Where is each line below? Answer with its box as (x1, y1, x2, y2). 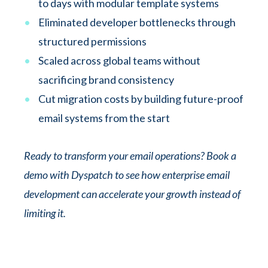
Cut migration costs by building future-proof (38, 92, 243, 105)
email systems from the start (38, 111, 170, 124)
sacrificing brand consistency (38, 73, 174, 86)
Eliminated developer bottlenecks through (38, 16, 236, 29)
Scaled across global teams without (38, 54, 200, 67)
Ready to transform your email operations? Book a (24, 149, 236, 162)
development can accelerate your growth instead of (24, 187, 240, 200)
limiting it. (24, 206, 66, 220)
